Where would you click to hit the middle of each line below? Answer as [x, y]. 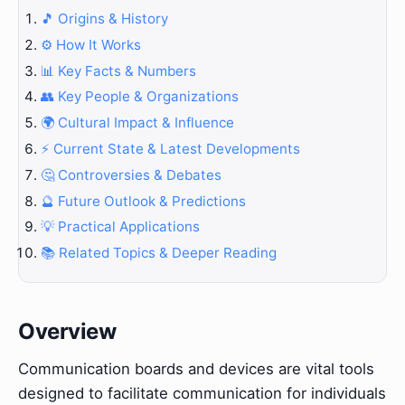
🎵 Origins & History [104, 18]
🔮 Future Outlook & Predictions [143, 201]
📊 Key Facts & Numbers [118, 71]
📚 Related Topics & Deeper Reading [159, 253]
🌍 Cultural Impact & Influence [137, 123]
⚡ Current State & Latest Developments [170, 148]
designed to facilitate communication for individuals [202, 394]
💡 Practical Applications [120, 227]
